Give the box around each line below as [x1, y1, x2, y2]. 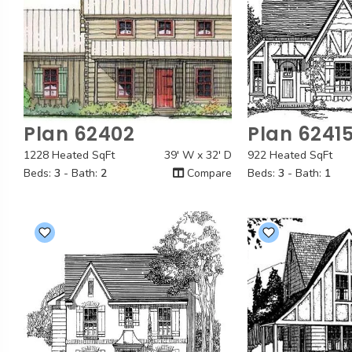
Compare [184, 166, 233, 181]
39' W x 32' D [164, 148, 233, 163]
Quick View [102, 134, 154, 148]
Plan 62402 [24, 121, 134, 147]
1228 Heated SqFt [24, 148, 115, 163]
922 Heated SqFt [247, 148, 333, 163]
